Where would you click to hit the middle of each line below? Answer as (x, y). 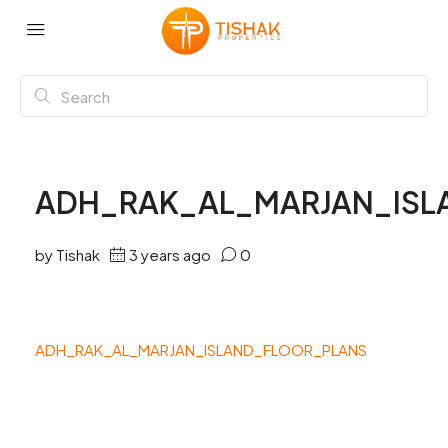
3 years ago (170, 254)
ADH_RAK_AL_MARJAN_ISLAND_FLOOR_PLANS (201, 349)
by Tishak (67, 254)
